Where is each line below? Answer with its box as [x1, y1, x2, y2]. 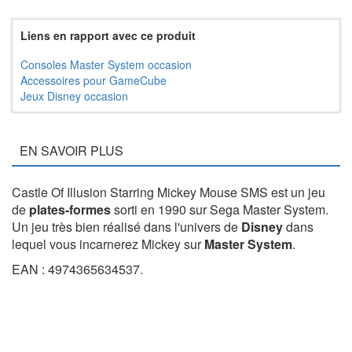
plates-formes [29, 200, 111, 219]
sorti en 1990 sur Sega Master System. [111, 200, 328, 219]
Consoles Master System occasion [20, 57, 192, 73]
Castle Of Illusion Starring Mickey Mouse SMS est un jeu [12, 183, 325, 202]
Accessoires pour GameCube [20, 72, 167, 89]
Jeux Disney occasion [20, 88, 128, 104]
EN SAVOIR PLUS [20, 141, 123, 160]
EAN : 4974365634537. [12, 260, 143, 279]
